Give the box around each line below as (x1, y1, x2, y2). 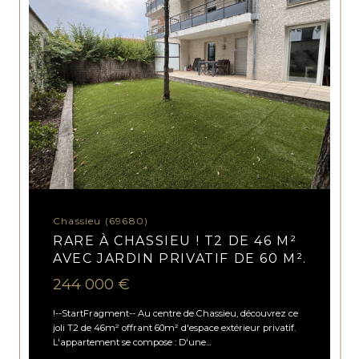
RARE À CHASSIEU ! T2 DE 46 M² (53, 232, 297, 248)
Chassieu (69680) (61, 214, 149, 227)
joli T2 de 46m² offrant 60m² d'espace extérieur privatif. (53, 322, 296, 334)
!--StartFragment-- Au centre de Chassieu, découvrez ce (53, 308, 299, 320)
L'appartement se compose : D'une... (53, 337, 212, 349)
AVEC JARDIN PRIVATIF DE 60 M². (53, 250, 308, 266)
